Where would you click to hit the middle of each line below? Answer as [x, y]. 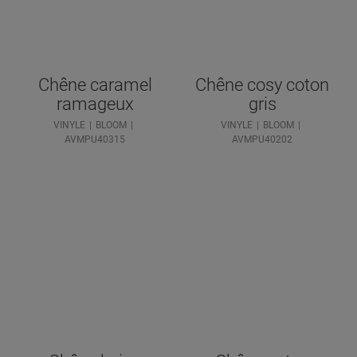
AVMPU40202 [262, 139]
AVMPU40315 [95, 139]
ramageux [95, 104]
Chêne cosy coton [262, 84]
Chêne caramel [95, 84]
